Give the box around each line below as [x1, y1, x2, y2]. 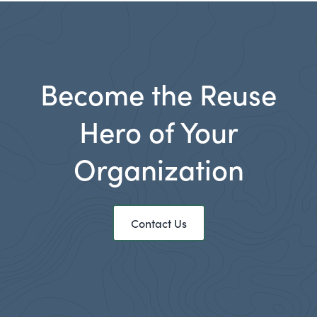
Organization [73, 149, 244, 189]
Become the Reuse [40, 74, 277, 114]
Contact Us [130, 215, 187, 231]
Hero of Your [79, 111, 238, 151]
